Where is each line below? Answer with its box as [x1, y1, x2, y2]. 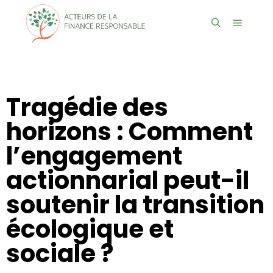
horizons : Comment [6, 115, 253, 149]
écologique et [6, 212, 174, 246]
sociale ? [6, 236, 113, 271]
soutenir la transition [6, 188, 264, 222]
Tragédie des [6, 90, 168, 124]
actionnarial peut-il [6, 163, 249, 197]
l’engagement [6, 139, 182, 173]
